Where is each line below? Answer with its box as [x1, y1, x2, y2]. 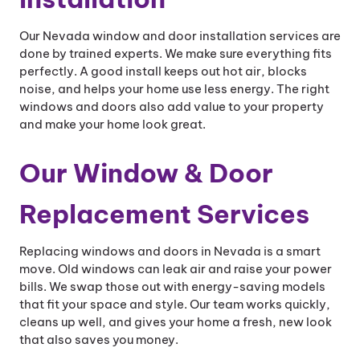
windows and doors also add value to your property [19, 99, 324, 114]
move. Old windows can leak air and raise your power [19, 261, 332, 276]
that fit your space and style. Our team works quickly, [19, 297, 330, 312]
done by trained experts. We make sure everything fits [19, 46, 332, 61]
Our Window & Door [19, 157, 273, 189]
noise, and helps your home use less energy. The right [19, 81, 329, 96]
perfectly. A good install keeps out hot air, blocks [19, 63, 307, 79]
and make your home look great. [19, 117, 206, 132]
